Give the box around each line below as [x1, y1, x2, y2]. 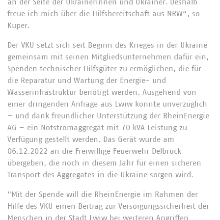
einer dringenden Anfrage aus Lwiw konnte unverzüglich [7, 100, 207, 108]
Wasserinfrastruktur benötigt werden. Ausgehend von [7, 88, 196, 96]
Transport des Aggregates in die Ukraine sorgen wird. [7, 171, 193, 179]
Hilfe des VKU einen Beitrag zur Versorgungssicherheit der [7, 202, 209, 210]
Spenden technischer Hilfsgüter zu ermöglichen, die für [7, 65, 201, 73]
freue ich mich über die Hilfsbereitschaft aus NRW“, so [7, 10, 200, 18]
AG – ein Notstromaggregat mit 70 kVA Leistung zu [7, 124, 187, 132]
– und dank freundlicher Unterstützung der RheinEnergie [7, 112, 209, 120]
